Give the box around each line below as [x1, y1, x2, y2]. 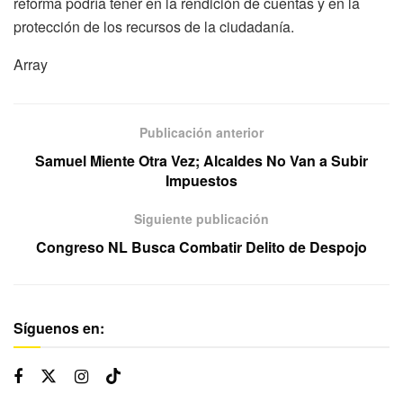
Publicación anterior [139, 123, 264, 142]
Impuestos [166, 170, 237, 192]
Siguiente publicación [134, 210, 269, 228]
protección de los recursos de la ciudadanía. [13, 16, 294, 38]
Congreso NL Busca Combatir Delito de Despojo [36, 237, 367, 258]
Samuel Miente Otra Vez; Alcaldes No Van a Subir [35, 150, 368, 172]
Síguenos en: [13, 318, 104, 339]
